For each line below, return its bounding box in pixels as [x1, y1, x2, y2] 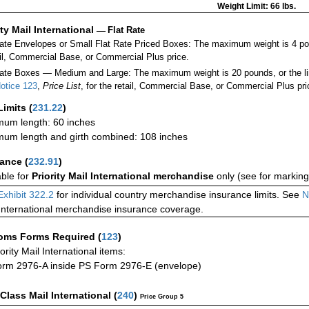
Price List [43, 81, 81, 92]
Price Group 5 [140, 293, 183, 301]
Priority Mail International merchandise [32, 170, 217, 182]
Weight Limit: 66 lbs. [217, 1, 296, 12]
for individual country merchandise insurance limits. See [54, 189, 299, 201]
